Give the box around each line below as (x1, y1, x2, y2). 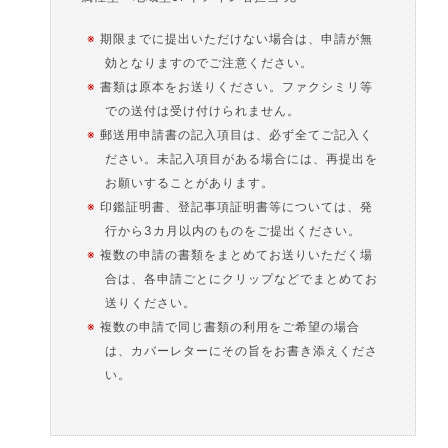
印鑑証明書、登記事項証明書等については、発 (100, 199, 374, 214)
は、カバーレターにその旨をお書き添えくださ (105, 343, 379, 358)
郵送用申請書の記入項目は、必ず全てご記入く (100, 127, 374, 142)
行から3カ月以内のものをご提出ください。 (105, 223, 362, 238)
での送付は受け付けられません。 (105, 103, 301, 118)
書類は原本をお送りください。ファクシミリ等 (100, 79, 374, 94)
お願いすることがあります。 (105, 175, 275, 190)
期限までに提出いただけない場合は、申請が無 (100, 31, 374, 46)
